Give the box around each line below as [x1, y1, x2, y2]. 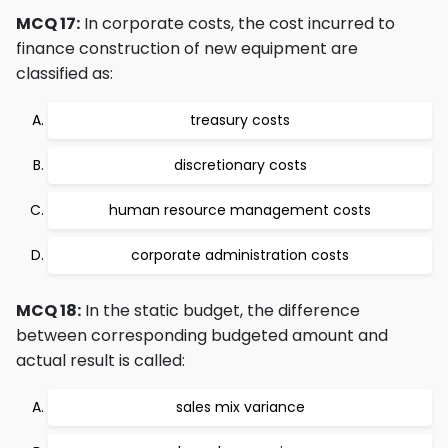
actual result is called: [16, 349, 185, 372]
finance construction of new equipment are [16, 37, 358, 60]
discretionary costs [173, 155, 307, 175]
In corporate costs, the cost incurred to [80, 12, 395, 35]
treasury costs [190, 110, 290, 130]
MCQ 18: [16, 299, 81, 322]
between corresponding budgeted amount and [16, 324, 388, 347]
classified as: [16, 62, 113, 85]
